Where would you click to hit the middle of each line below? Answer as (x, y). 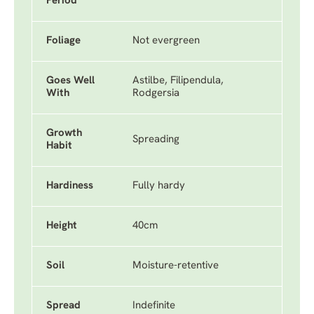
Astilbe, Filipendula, (178, 81)
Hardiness (70, 186)
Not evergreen (166, 41)
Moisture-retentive (176, 266)
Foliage (63, 41)
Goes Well (70, 81)
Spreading (156, 140)
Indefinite (154, 306)
